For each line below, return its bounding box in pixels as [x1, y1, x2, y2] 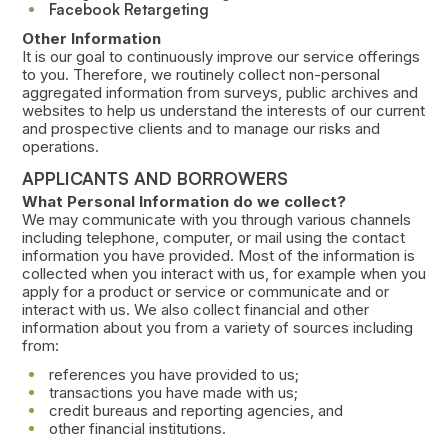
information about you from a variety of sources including [21, 318, 413, 338]
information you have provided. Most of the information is [21, 246, 415, 266]
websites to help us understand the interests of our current [21, 100, 425, 120]
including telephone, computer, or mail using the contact [21, 228, 405, 248]
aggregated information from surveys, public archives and [21, 82, 418, 102]
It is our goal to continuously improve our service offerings [21, 46, 420, 66]
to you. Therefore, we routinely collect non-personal [21, 64, 380, 84]
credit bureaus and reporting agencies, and [48, 401, 343, 421]
